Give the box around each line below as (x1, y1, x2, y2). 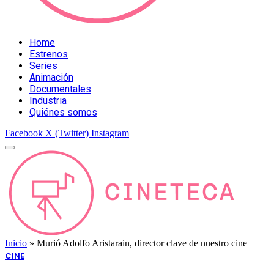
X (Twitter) (45, 127, 89, 138)
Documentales (29, 83, 91, 95)
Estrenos (29, 48, 68, 60)
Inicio (5, 237, 27, 248)
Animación (29, 71, 73, 83)
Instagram (91, 127, 129, 138)
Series (29, 59, 57, 72)
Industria (29, 94, 67, 106)
